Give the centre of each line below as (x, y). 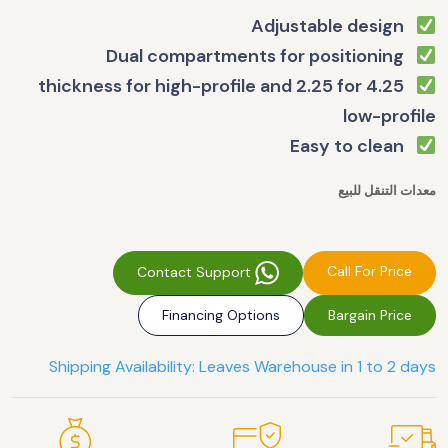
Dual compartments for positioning (409, 56)
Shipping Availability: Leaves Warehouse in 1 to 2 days (242, 366)
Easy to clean (409, 146)
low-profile (389, 116)
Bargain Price (370, 315)
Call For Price (369, 271)
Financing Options (221, 315)
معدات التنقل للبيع (387, 190)
